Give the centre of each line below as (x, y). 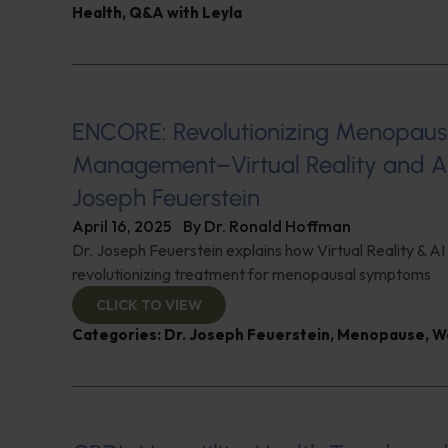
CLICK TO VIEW (149, 305)
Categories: (118, 335)
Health (97, 13)
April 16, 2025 (121, 226)
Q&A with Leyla (185, 13)
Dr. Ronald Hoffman (277, 226)
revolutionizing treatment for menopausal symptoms (251, 274)
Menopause (381, 335)
